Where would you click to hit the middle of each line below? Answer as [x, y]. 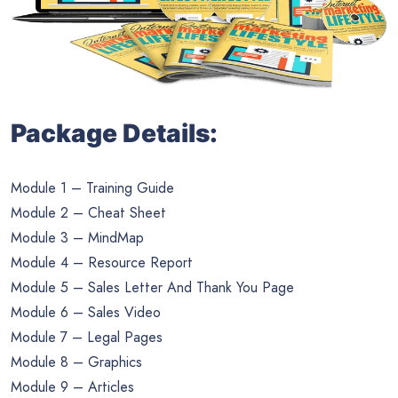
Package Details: [114, 134]
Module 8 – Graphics [76, 362]
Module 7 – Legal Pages [87, 338]
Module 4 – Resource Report [102, 263]
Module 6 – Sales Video [86, 313]
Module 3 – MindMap [77, 238]
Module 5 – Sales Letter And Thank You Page [152, 288]
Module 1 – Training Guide [92, 188]
